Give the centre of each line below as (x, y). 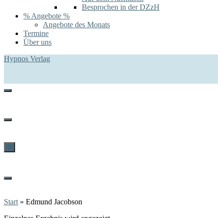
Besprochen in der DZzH (121, 7)
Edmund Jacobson (54, 201)
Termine (36, 33)
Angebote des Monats (76, 25)
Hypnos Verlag (27, 59)
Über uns (37, 42)
